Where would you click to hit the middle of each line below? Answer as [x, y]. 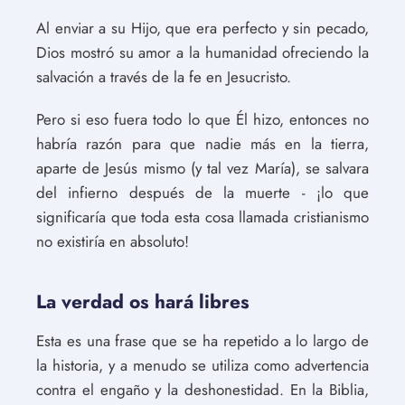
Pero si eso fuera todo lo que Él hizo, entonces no [202, 119]
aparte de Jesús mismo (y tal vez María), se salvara [202, 168]
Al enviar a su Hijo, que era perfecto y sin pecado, [202, 28]
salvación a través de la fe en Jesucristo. [164, 77]
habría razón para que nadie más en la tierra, [202, 144]
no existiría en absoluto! [113, 241]
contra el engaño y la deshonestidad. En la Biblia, [202, 390]
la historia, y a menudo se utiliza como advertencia [202, 365]
